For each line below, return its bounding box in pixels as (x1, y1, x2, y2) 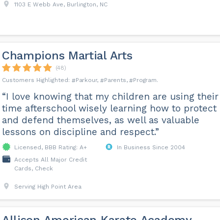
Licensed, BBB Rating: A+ (14, 144, 87, 151)
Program (133, 77, 157, 84)
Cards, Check (14, 165, 53, 172)
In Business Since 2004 (116, 144, 185, 151)
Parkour (75, 77, 97, 84)
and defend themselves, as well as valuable (1, 114, 199, 126)
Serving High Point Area (14, 183, 82, 191)
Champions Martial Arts (1, 49, 133, 63)
